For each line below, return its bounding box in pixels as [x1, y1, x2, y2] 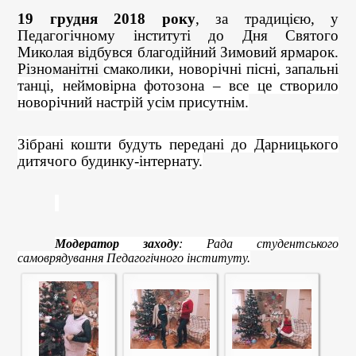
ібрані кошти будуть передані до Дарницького [25, 136, 339, 153]
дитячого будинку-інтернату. [17, 153, 203, 169]
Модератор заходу [55, 237, 180, 250]
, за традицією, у [195, 10, 339, 27]
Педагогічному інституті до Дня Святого [17, 27, 339, 44]
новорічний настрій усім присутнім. [17, 94, 249, 110]
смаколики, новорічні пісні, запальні [103, 60, 339, 77]
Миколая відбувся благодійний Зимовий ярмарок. [17, 44, 339, 60]
